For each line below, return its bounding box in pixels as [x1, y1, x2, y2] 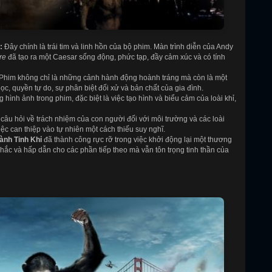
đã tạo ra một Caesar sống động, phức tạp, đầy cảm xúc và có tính [6, 52, 225, 61]
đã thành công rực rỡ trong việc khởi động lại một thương [42, 135, 232, 144]
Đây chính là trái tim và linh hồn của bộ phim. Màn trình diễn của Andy [2, 42, 233, 51]
